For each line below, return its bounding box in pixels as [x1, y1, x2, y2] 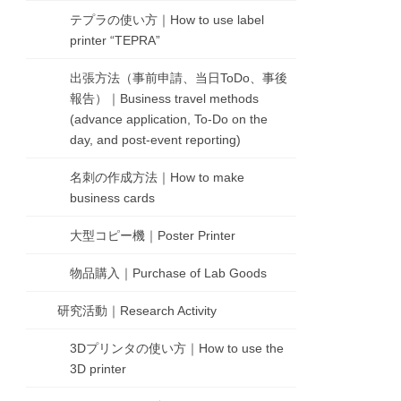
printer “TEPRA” [70, 33, 161, 48]
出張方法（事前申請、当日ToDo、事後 [70, 71, 288, 86]
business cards [70, 191, 156, 206]
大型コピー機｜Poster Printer [70, 228, 236, 243]
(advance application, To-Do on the [70, 112, 269, 127]
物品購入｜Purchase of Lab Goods [70, 266, 268, 281]
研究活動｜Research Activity [57, 303, 218, 319]
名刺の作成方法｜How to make [70, 170, 245, 185]
